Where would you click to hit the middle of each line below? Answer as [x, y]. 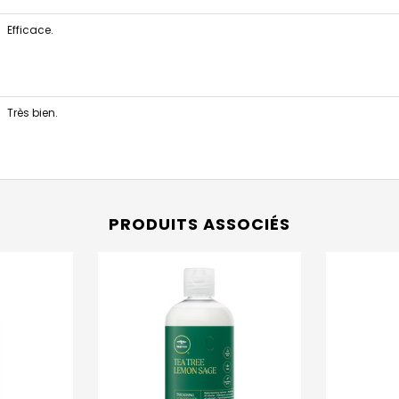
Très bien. [32, 113]
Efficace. [30, 30]
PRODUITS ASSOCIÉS [199, 224]
